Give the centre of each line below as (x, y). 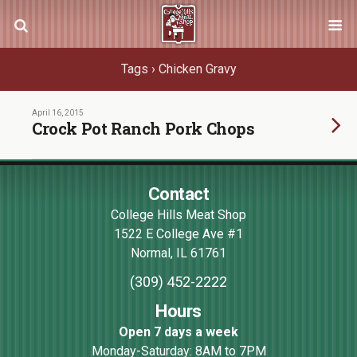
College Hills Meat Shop (178, 215)
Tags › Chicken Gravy (178, 69)
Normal (151, 253)
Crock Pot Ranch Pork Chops (143, 128)
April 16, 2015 (58, 113)
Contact (178, 194)
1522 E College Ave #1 (178, 234)
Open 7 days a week (178, 332)
